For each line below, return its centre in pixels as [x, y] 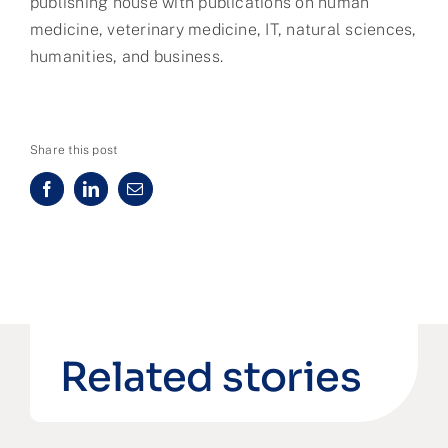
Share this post [73, 149]
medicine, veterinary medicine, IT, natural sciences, [223, 29]
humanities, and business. [126, 56]
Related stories [210, 377]
